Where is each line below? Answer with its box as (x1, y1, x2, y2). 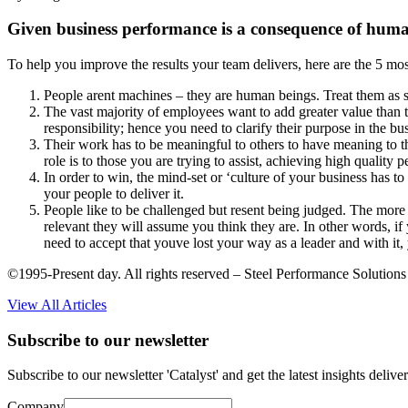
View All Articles (7, 296, 107, 312)
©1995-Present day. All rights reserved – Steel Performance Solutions (7, 265, 406, 281)
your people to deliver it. (44, 185, 184, 201)
